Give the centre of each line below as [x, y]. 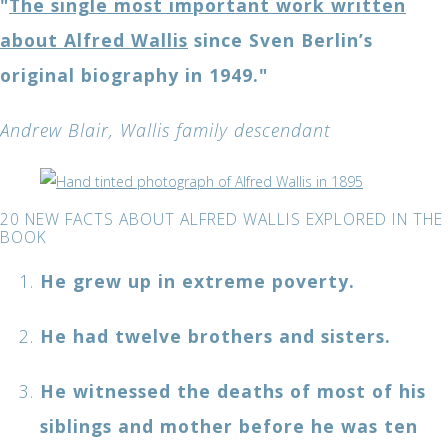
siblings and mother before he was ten [229, 425]
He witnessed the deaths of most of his [233, 390]
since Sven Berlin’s [280, 40]
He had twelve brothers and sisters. [215, 335]
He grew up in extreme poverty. [197, 280]
